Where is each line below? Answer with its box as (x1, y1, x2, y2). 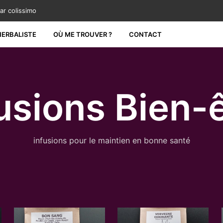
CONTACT (129, 30, 162, 38)
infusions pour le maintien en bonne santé (33, 135, 190, 145)
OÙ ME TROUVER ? (53, 30, 112, 38)
